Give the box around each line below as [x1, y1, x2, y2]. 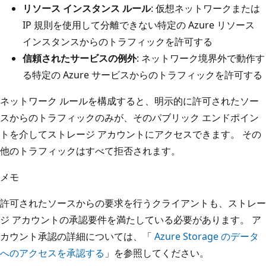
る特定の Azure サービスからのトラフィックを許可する [23, 68, 262, 81]
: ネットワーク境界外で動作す [137, 51, 265, 65]
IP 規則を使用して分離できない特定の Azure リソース [23, 18, 255, 31]
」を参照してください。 [104, 246, 209, 259]
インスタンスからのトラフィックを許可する [23, 34, 213, 48]
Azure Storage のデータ [154, 229, 259, 243]
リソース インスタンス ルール [23, 1, 151, 15]
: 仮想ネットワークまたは [151, 1, 260, 15]
